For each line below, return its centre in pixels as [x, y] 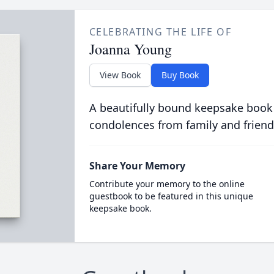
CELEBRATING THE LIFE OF [160, 32]
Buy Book [180, 75]
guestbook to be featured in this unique [171, 196]
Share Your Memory [137, 166]
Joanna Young [130, 49]
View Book [120, 75]
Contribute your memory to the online [167, 184]
